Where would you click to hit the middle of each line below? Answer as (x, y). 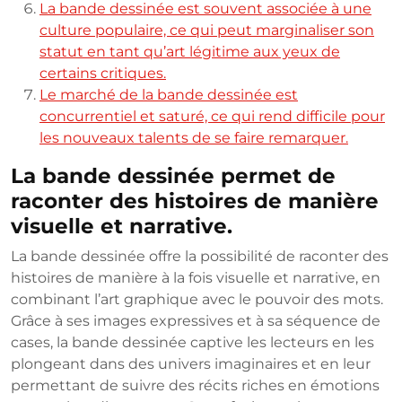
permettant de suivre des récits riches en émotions (195, 386)
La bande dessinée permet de (173, 176)
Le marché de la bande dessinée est (169, 95)
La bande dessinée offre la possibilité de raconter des (200, 257)
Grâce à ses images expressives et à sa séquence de (196, 321)
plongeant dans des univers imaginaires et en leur (191, 364)
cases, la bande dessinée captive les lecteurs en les (192, 343)
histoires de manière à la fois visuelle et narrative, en (196, 278)
